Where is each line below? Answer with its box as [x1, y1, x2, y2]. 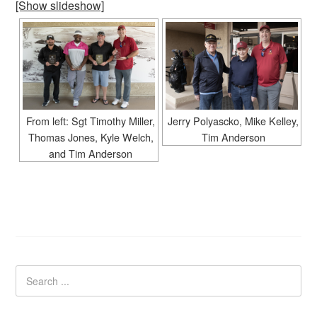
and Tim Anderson [49, 146, 133, 161]
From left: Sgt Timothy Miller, [26, 113, 156, 129]
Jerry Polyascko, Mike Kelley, [168, 113, 299, 129]
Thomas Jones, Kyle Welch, [28, 129, 154, 145]
